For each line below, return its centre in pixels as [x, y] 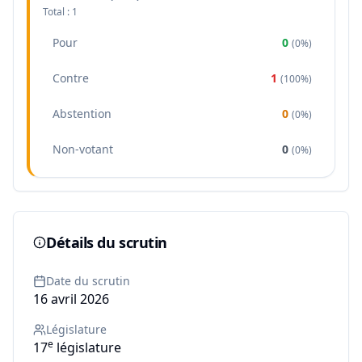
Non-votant [83, 149]
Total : [57, 12]
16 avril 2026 [71, 299]
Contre [71, 78]
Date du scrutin [88, 281]
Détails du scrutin [107, 242]
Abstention [82, 114]
